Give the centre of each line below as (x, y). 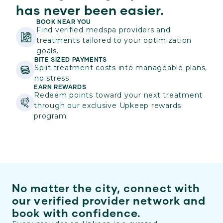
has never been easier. (90, 9)
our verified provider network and (109, 200)
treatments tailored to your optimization (114, 40)
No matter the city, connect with (106, 188)
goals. (48, 51)
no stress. (53, 78)
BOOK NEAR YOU (64, 21)
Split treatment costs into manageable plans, (121, 67)
